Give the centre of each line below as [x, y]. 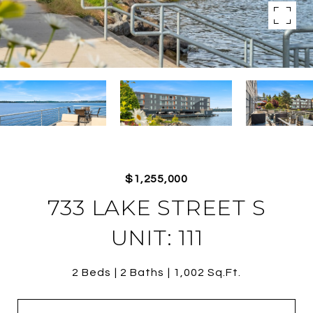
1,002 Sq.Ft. [207, 272]
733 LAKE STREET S [156, 208]
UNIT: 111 [156, 238]
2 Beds [92, 272]
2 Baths [142, 272]
